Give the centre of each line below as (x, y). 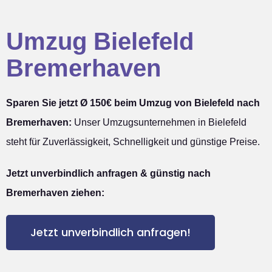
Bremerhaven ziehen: (55, 192)
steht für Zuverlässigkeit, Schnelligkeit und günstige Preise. (133, 141)
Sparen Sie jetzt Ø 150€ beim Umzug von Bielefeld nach (133, 103)
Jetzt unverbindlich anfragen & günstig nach (108, 173)
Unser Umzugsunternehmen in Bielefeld (159, 122)
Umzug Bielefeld (100, 41)
